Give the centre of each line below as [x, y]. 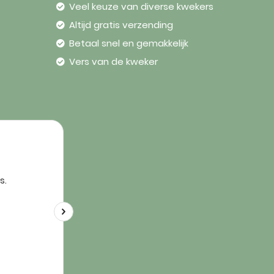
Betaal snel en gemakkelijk [128, 43]
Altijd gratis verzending [120, 25]
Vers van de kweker [112, 61]
